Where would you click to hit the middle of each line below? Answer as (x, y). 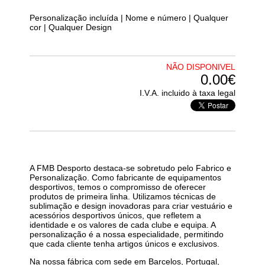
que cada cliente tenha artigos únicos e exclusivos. (125, 243)
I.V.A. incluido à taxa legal (188, 93)
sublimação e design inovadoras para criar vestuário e (131, 206)
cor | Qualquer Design (71, 27)
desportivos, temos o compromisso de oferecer (118, 187)
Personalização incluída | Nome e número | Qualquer (129, 17)
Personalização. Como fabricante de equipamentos (125, 177)
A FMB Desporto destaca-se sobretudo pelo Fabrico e (130, 168)
